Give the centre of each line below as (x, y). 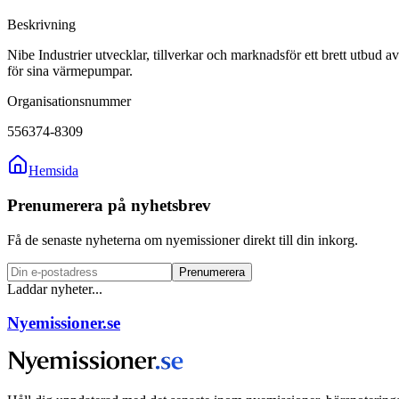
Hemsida (53, 171)
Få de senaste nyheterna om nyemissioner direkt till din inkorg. (183, 240)
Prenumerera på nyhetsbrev (109, 205)
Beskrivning (41, 25)
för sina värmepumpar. (70, 71)
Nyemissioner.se (64, 323)
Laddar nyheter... (55, 289)
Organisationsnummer (69, 102)
